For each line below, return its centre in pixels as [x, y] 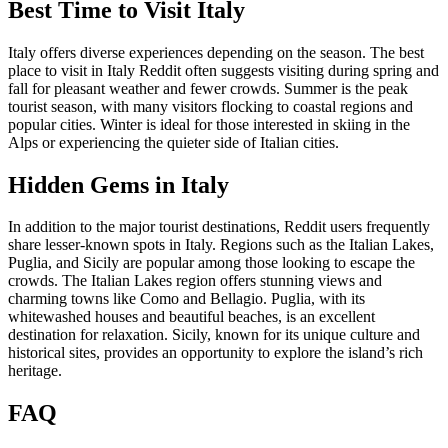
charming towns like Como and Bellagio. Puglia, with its [186, 299]
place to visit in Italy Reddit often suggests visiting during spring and [223, 70]
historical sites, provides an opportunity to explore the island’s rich [215, 353]
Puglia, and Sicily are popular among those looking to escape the [211, 263]
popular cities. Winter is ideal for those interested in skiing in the [209, 124]
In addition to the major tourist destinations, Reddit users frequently [219, 227]
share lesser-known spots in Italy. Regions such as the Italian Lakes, [221, 245]
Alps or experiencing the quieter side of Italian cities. [173, 142]
